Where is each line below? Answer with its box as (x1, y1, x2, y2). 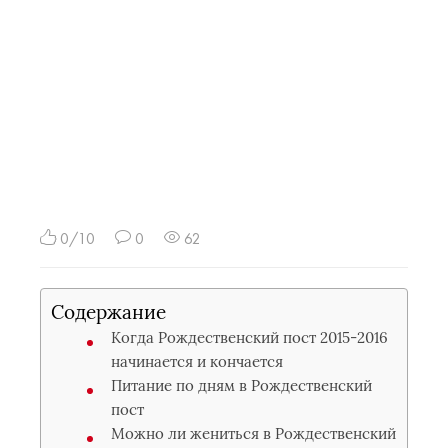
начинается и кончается (111, 352, 283, 371)
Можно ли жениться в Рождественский (111, 424, 396, 443)
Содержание (51, 300, 166, 324)
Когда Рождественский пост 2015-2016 (111, 328, 388, 347)
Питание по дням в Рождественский (111, 376, 372, 395)
